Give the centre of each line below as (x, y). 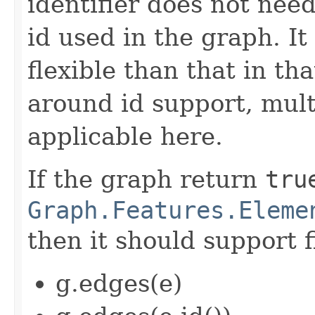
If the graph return (146, 179)
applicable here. (125, 136)
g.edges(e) (119, 283)
